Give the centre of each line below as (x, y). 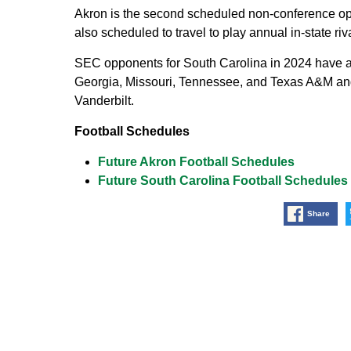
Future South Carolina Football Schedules (223, 180)
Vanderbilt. (104, 100)
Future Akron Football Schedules (196, 161)
